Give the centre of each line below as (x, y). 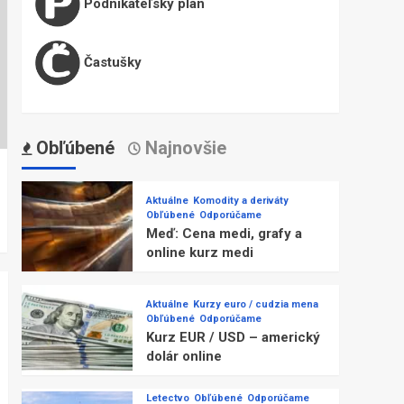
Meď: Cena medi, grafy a (224, 233)
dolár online (184, 356)
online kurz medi (199, 252)
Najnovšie (183, 148)
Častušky (110, 63)
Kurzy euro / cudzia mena (255, 304)
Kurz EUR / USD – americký (233, 337)
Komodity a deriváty (240, 200)
